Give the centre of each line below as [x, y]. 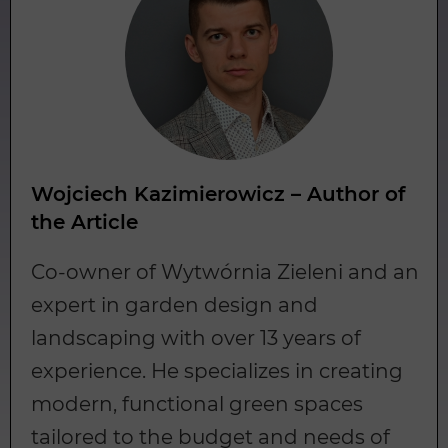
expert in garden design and [174, 305]
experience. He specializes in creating [217, 371]
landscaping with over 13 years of [196, 338]
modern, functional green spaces [197, 404]
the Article [84, 222]
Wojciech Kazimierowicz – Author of [218, 194]
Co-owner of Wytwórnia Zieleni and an [225, 272]
